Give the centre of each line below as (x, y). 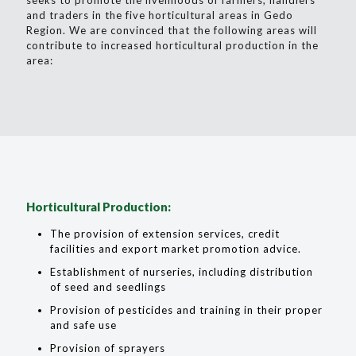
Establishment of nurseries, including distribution (182, 272)
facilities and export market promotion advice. (176, 249)
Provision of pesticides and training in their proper (186, 310)
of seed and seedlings (108, 287)
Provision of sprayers (108, 348)
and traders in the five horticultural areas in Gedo (160, 15)
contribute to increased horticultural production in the (172, 45)
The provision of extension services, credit (165, 234)
